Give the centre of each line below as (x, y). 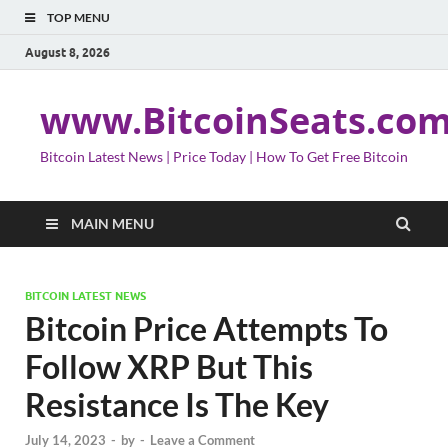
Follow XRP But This (169, 366)
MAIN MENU (112, 223)
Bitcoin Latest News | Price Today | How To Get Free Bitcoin (224, 156)
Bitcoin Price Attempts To (206, 328)
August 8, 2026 (67, 52)
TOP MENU (78, 17)
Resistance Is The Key (177, 404)
